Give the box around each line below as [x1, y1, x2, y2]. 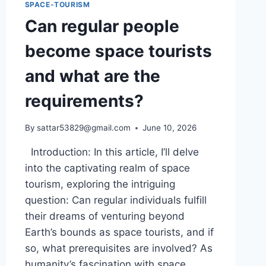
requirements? [24, 91, 144, 112]
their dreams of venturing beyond [24, 210, 185, 222]
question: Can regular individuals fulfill [24, 194, 207, 206]
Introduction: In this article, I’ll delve [24, 146, 199, 158]
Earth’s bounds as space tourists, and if [24, 226, 214, 238]
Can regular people [24, 16, 179, 37]
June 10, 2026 [142, 123, 197, 132]
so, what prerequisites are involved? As [24, 242, 213, 254]
